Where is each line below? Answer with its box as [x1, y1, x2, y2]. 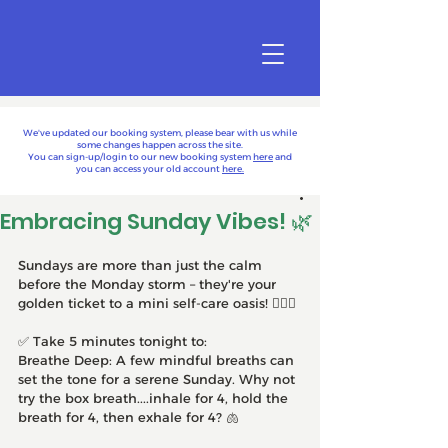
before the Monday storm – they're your [18, 276, 280, 292]
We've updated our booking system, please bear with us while [23, 127, 297, 138]
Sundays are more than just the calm [18, 257, 266, 273]
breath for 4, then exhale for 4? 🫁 [18, 409, 239, 425]
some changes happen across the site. [77, 139, 243, 150]
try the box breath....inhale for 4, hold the [18, 390, 292, 406]
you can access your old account [76, 163, 222, 174]
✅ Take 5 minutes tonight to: [18, 333, 207, 349]
